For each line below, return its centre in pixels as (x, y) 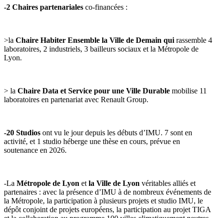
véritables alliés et (168, 183)
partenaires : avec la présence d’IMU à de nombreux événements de (108, 192)
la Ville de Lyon (114, 183)
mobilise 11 (189, 91)
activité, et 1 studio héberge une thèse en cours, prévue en (92, 142)
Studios (29, 133)
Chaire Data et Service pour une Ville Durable (95, 91)
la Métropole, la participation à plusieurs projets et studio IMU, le (103, 201)
